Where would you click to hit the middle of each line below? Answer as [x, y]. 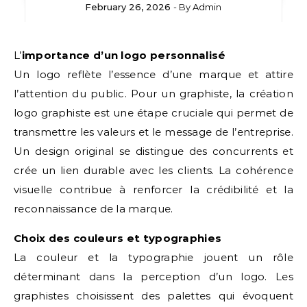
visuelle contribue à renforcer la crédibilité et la [153, 189]
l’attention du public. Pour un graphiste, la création [153, 94]
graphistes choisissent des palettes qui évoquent [153, 296]
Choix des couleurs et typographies [118, 238]
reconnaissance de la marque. [94, 209]
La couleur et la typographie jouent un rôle [153, 257]
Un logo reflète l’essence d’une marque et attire [153, 74]
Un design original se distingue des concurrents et [153, 151]
